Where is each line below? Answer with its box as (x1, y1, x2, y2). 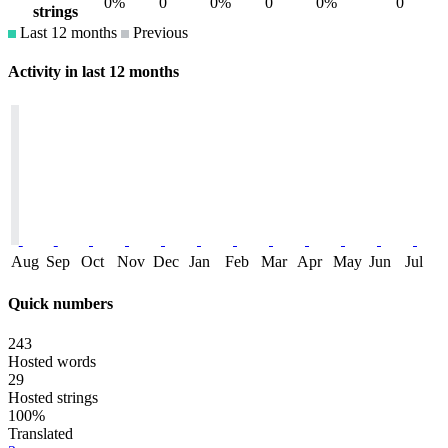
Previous (129, 23, 188, 41)
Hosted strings (8, 388, 98, 406)
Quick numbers (8, 295, 113, 313)
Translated (8, 424, 73, 442)
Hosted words (8, 352, 96, 370)
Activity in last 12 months (8, 62, 179, 80)
